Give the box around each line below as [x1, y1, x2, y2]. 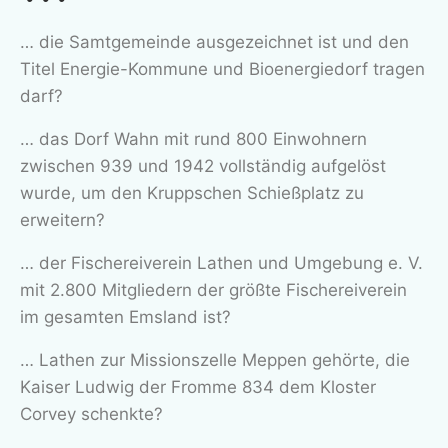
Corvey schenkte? [20, 403, 163, 424]
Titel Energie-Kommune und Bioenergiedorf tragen [20, 58, 425, 79]
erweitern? [20, 209, 105, 230]
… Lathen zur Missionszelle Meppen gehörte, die [20, 349, 410, 370]
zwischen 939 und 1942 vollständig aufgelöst [20, 155, 386, 176]
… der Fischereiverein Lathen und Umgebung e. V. [20, 252, 423, 273]
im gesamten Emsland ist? [20, 306, 231, 327]
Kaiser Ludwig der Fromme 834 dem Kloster [20, 376, 376, 397]
